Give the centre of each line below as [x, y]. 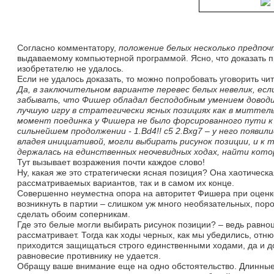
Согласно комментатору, [68, 48]
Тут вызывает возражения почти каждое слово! [111, 162]
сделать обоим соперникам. [74, 214]
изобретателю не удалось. [70, 68]
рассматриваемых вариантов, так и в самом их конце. [126, 183]
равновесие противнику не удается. [89, 256]
